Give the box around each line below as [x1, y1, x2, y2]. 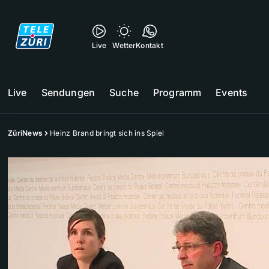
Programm [153, 86, 202, 98]
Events [216, 86, 248, 98]
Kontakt [136, 41, 163, 50]
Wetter [112, 41, 136, 50]
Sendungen [41, 86, 95, 98]
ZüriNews [8, 128, 43, 138]
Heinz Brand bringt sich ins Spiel [50, 128, 165, 138]
